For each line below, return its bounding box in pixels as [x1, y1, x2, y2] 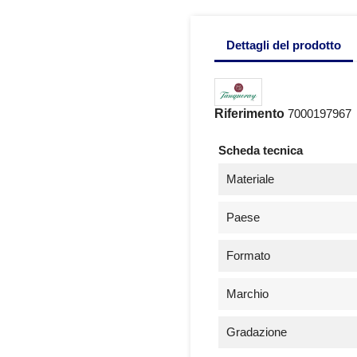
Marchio [226, 286, 269, 300]
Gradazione [226, 324, 287, 339]
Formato [226, 248, 270, 262]
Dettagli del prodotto [226, 38, 341, 52]
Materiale [226, 171, 274, 186]
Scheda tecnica [218, 143, 303, 157]
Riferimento [214, 106, 284, 120]
